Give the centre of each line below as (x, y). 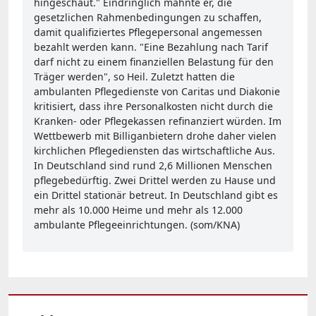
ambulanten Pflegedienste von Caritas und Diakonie (157, 91)
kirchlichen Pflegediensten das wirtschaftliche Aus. (154, 150)
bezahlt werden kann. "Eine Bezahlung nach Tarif (151, 47)
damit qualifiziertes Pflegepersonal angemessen (148, 32)
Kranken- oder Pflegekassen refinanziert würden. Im (158, 121)
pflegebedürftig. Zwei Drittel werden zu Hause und (155, 180)
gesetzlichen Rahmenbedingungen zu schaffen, (148, 17)
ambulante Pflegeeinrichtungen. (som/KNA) (137, 224)
